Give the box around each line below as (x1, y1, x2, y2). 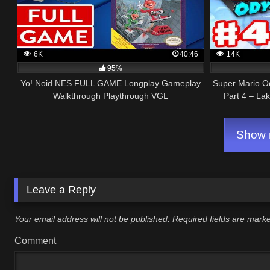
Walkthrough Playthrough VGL (53, 91, 169, 101)
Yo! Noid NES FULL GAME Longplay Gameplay (20, 78, 201, 89)
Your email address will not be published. (14, 213, 170, 224)
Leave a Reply (27, 184, 96, 196)
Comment (14, 236, 56, 246)
